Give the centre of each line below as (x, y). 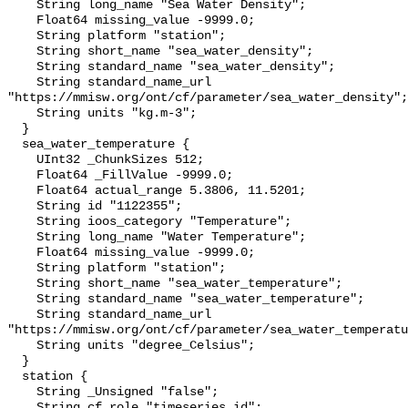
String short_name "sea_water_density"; (22, 52)
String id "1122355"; (22, 207)
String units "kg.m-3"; (22, 114)
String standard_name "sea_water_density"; (22, 67)
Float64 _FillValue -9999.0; (22, 176)
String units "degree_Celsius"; (22, 346)
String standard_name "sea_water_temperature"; (22, 300)
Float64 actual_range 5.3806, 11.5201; (22, 191)
